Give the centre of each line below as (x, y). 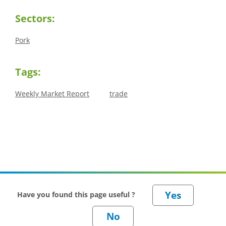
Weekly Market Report (52, 94)
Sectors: (35, 19)
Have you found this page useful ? (77, 194)
